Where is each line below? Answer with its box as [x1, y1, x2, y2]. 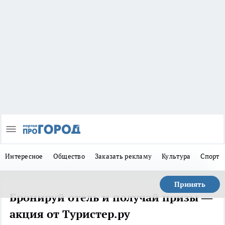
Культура [162, 152, 191, 161]
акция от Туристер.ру [10, 207, 130, 221]
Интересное [5, 152, 43, 161]
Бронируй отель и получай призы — [10, 190, 212, 205]
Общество [53, 152, 85, 161]
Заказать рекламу [94, 152, 152, 161]
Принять [174, 180, 205, 189]
